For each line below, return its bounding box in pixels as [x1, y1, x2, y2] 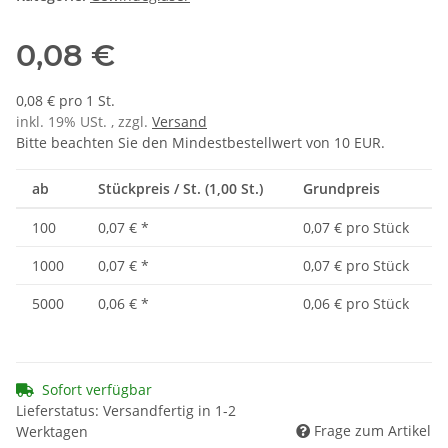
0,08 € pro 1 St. [16, 91, 115, 111]
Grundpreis [303, 179, 380, 199]
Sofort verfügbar [42, 380, 152, 400]
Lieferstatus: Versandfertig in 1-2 [16, 401, 236, 421]
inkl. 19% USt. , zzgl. [16, 112, 152, 132]
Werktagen [16, 422, 88, 442]
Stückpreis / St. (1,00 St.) [98, 179, 263, 199]
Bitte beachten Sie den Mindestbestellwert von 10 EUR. [16, 133, 385, 153]
